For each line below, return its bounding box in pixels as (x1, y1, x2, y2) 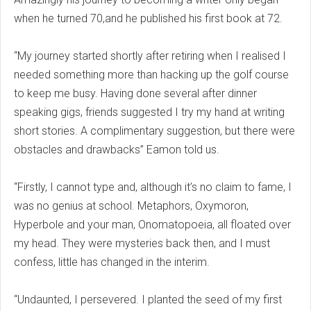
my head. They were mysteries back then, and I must (14, 237, 270, 251)
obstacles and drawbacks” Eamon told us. (14, 143, 219, 157)
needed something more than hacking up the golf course (14, 68, 289, 82)
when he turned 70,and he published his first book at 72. (14, 12, 283, 26)
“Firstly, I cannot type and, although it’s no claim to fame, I (14, 180, 292, 194)
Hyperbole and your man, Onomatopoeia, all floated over (14, 218, 291, 232)
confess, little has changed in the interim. (14, 255, 210, 269)
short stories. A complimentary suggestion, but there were (14, 124, 295, 138)
